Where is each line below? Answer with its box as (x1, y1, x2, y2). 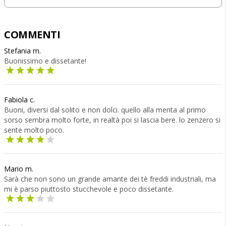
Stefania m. (4, 46, 41, 55)
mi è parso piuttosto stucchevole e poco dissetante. (4, 184, 174, 194)
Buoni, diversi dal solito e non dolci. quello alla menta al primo (4, 105, 206, 115)
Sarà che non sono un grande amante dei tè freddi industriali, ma (4, 174, 216, 184)
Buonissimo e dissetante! (4, 56, 86, 66)
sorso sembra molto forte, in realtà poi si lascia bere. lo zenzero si (4, 115, 220, 125)
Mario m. (4, 164, 33, 174)
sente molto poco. (4, 125, 64, 135)
